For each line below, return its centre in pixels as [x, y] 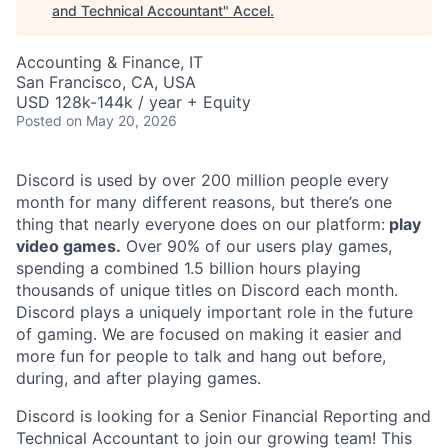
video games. [68, 246]
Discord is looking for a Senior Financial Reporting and [223, 416]
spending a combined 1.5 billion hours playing [188, 268]
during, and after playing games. [138, 378]
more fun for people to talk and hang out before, [201, 356]
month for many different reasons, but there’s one [204, 202]
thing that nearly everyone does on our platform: [200, 224]
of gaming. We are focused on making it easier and [209, 334]
